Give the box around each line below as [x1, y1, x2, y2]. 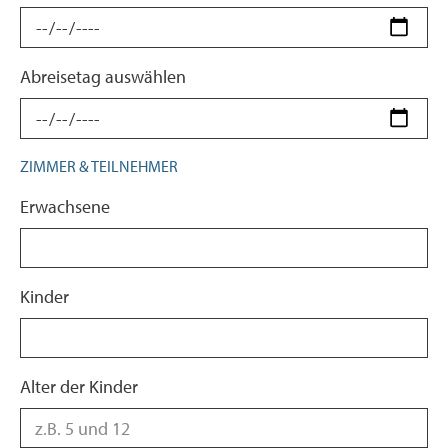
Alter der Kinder [20, 375, 138, 398]
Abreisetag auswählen [20, 65, 186, 88]
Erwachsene [20, 195, 110, 218]
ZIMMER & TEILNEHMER [20, 156, 178, 176]
